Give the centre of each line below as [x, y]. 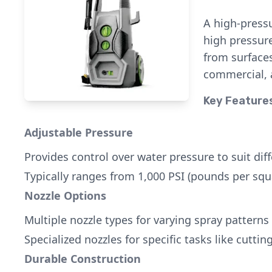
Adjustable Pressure [79, 132]
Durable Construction [83, 259]
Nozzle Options [65, 195]
